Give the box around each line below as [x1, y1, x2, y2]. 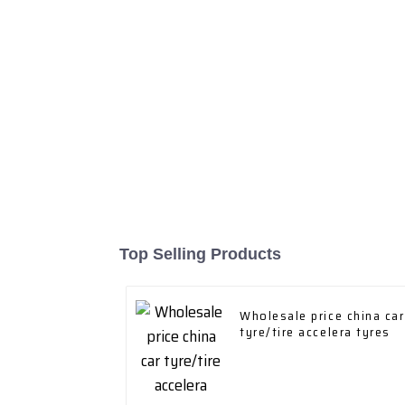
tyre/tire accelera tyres [240, 322, 391, 343]
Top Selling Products [119, 245, 281, 264]
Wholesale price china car [240, 306, 385, 326]
